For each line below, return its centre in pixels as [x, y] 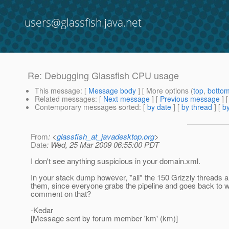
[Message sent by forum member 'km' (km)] [104, 218]
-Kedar [42, 210]
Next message [127, 99]
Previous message [190, 99]
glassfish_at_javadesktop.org [106, 136]
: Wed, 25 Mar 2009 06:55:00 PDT [103, 145]
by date [159, 107]
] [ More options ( [165, 91]
